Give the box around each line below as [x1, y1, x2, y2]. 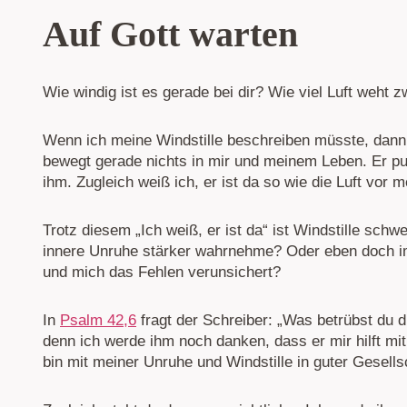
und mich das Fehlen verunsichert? [43, 263, 281, 282]
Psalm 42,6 [60, 312, 136, 330]
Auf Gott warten [43, 14, 298, 55]
